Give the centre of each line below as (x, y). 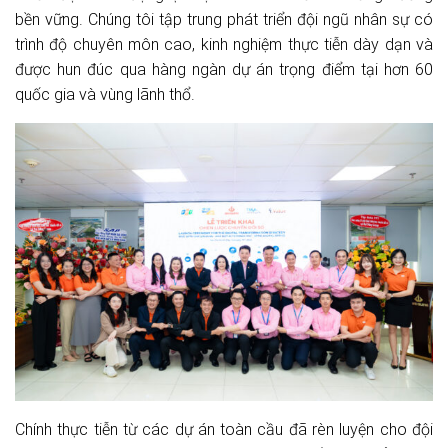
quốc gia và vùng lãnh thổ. (105, 94)
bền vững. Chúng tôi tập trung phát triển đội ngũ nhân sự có (224, 19)
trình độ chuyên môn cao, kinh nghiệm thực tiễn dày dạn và (224, 44)
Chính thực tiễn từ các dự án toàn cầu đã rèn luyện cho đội (224, 430)
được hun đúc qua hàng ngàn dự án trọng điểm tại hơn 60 (224, 69)
